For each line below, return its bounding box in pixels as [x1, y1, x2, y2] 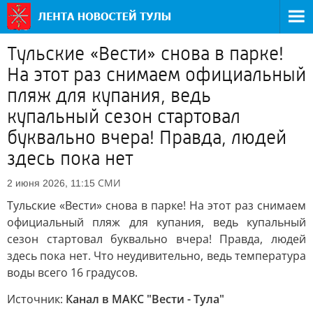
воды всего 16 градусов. [7, 265, 138, 280]
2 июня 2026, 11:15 [7, 177, 95, 189]
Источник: [7, 291, 66, 307]
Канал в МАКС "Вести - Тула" [66, 291, 224, 307]
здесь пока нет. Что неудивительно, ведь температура [7, 248, 306, 263]
